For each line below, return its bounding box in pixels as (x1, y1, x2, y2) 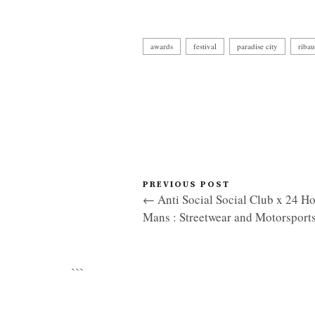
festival (193, 40, 217, 51)
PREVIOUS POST (143, 179, 230, 190)
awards (150, 40, 173, 51)
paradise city (237, 40, 278, 51)
